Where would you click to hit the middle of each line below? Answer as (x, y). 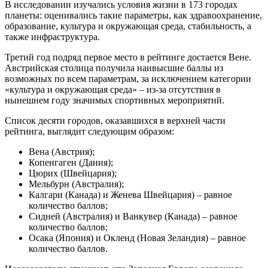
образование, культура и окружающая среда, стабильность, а (128, 26)
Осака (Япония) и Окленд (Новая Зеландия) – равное (137, 237)
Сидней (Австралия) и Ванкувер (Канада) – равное (133, 216)
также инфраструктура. (52, 36)
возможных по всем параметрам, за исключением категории (128, 78)
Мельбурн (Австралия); (76, 184)
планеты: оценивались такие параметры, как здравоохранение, (133, 15)
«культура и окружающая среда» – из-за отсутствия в (113, 89)
